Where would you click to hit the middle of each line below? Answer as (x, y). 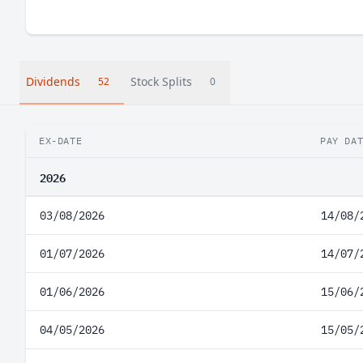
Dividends (53, 81)
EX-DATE (61, 141)
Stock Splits (161, 81)
